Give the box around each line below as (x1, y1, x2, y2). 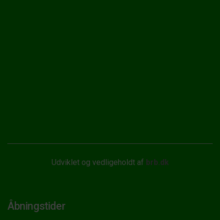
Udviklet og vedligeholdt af (51, 157, 146, 167)
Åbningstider (7, 199, 66, 212)
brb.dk (145, 157, 169, 167)
